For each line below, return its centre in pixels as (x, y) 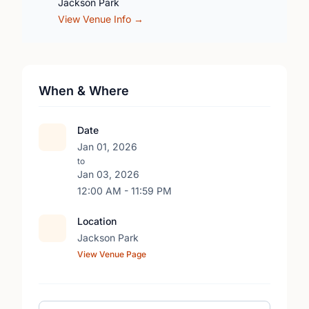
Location (97, 221)
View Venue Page (112, 254)
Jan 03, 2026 (108, 174)
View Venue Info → (101, 19)
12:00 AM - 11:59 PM (124, 191)
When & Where (84, 91)
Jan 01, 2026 (107, 147)
